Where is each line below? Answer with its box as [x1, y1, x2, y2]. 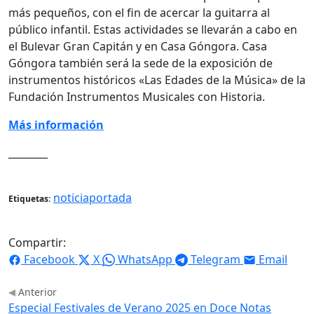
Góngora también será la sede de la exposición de [8, 55, 273, 71]
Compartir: [8, 234, 66, 250]
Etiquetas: [8, 192, 50, 205]
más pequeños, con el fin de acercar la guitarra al [8, 4, 270, 20]
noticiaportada [53, 189, 132, 205]
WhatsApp [118, 251, 172, 267]
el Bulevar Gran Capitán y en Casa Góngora [8, 38, 236, 54]
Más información [8, 116, 104, 132]
